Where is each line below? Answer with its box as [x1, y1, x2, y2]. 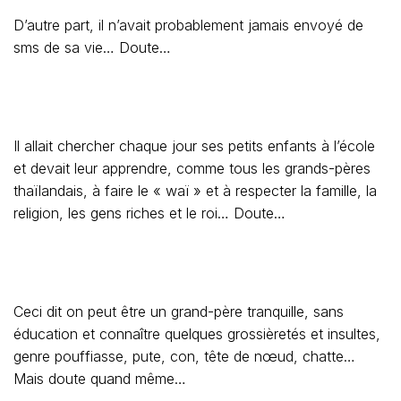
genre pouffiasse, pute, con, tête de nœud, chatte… [13, 347, 355, 365]
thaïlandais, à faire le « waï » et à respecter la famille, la [13, 182, 377, 200]
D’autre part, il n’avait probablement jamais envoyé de [13, 16, 363, 34]
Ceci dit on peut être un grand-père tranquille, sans [13, 303, 344, 320]
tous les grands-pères [225, 159, 371, 177]
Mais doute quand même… [13, 370, 186, 388]
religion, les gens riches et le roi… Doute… [13, 204, 286, 222]
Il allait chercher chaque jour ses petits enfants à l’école [13, 137, 375, 155]
